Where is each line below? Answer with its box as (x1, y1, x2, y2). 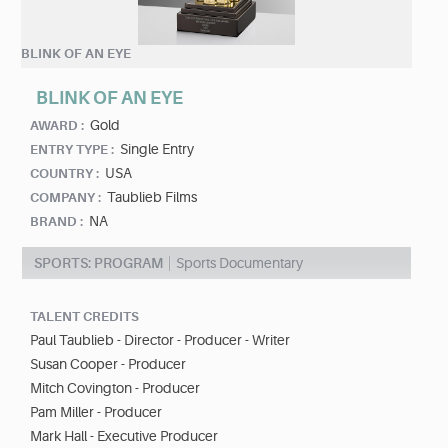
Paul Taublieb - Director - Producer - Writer (30, 332, 290, 349)
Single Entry (120, 141, 194, 158)
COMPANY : (30, 190, 101, 206)
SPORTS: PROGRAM (34, 255, 163, 272)
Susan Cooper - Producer (30, 356, 186, 373)
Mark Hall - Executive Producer (30, 428, 218, 445)
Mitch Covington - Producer (30, 380, 200, 397)
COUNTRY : (30, 166, 99, 182)
